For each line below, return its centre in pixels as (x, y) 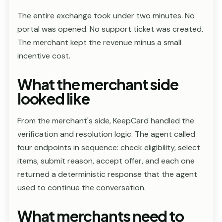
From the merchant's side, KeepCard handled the (106, 121)
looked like (54, 99)
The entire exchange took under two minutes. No (106, 16)
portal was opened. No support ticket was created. (110, 29)
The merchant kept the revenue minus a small (99, 42)
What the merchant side (98, 84)
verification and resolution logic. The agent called (106, 134)
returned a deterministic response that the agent (107, 174)
